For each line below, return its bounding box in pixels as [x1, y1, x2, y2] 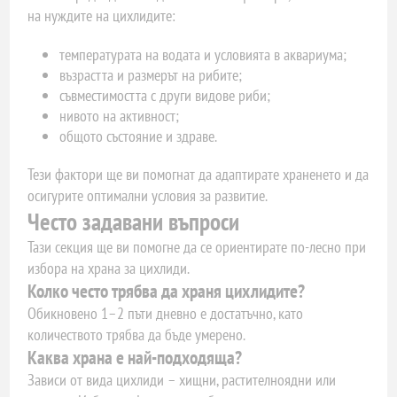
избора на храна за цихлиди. [27, 257, 191, 278]
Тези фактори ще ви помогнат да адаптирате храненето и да [27, 163, 370, 184]
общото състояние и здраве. [59, 125, 218, 146]
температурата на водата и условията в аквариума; [59, 43, 347, 65]
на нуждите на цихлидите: [27, 4, 176, 26]
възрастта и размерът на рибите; [59, 64, 243, 85]
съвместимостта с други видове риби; [59, 84, 271, 105]
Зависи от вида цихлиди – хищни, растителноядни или [27, 369, 337, 390]
